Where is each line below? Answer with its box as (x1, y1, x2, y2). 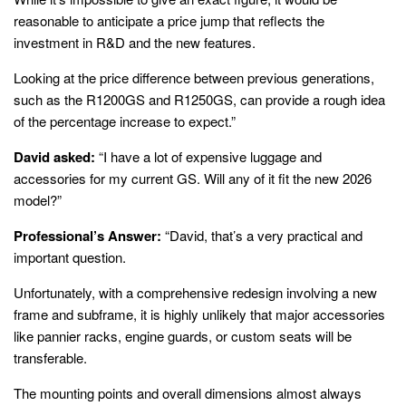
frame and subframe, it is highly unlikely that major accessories (14, 304, 385, 324)
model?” (14, 189, 62, 209)
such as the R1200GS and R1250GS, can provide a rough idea (14, 89, 385, 109)
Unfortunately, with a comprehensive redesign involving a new (14, 282, 377, 302)
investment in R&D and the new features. (14, 32, 256, 52)
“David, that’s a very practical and (161, 225, 362, 245)
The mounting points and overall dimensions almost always (14, 382, 362, 402)
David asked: (14, 146, 95, 167)
